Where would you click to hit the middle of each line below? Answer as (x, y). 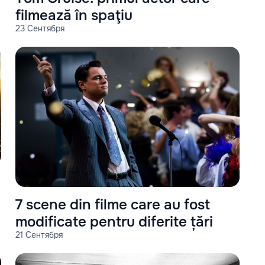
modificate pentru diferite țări (114, 222)
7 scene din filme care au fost (113, 205)
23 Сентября (40, 29)
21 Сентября (39, 235)
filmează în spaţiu (74, 16)
